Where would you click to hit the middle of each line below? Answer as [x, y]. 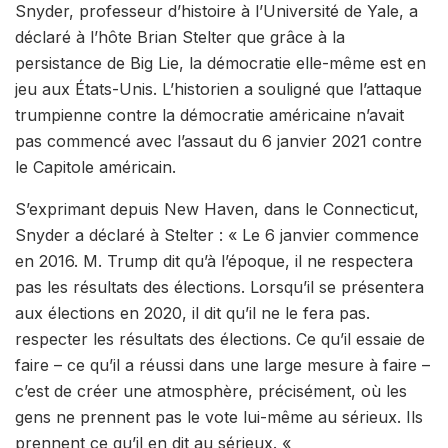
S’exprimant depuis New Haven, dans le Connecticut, [217, 208]
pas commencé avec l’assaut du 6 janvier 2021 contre [218, 140]
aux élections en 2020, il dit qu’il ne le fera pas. [192, 312]
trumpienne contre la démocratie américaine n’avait [209, 114]
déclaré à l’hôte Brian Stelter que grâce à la [180, 36]
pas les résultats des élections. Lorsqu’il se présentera [219, 286]
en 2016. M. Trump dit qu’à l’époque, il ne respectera [214, 260]
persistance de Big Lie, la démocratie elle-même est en [220, 62]
